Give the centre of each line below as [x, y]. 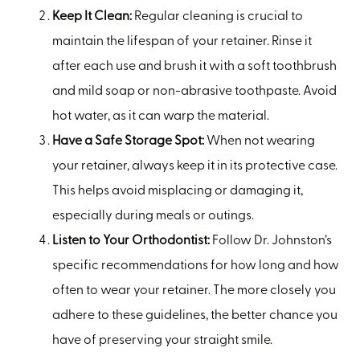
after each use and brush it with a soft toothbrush [194, 66]
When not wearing [261, 141]
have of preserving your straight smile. [162, 340]
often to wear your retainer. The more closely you [194, 290]
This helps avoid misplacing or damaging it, [178, 191]
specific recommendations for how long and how [196, 266]
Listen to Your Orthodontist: [131, 241]
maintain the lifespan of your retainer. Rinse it [182, 41]
